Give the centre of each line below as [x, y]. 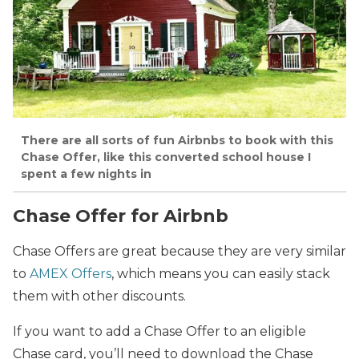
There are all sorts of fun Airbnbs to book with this [177, 141]
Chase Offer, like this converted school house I [166, 157]
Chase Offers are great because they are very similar [179, 251]
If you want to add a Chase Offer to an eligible [159, 331]
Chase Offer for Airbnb [121, 216]
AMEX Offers [71, 274]
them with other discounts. [99, 296]
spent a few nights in [86, 174]
